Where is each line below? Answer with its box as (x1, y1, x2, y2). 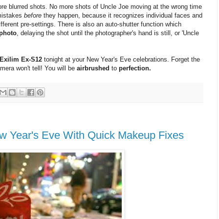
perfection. (119, 64, 151, 72)
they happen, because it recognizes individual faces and (42, 11, 202, 19)
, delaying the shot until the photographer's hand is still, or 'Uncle (17, 29, 199, 37)
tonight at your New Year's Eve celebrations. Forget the (42, 55, 200, 63)
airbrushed (77, 64, 109, 72)
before (24, 11, 42, 19)
